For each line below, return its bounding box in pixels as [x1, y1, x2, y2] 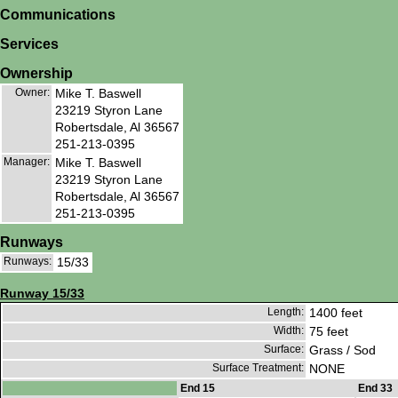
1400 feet [309, 306, 362, 321]
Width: [274, 324, 304, 338]
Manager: [4, 155, 50, 168]
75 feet [309, 324, 348, 339]
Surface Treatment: [212, 362, 304, 375]
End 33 [358, 382, 393, 395]
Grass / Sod [309, 343, 376, 358]
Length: [267, 306, 304, 319]
